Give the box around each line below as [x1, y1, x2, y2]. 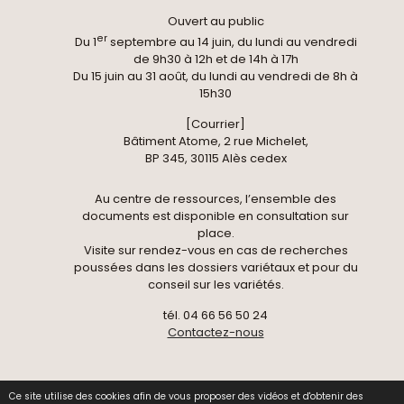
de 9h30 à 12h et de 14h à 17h [133, 50, 298, 68]
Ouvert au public [167, 12, 264, 30]
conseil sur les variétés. [147, 275, 284, 293]
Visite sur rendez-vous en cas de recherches [83, 241, 348, 259]
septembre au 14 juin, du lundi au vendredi [106, 32, 357, 50]
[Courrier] [186, 115, 245, 133]
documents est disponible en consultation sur [82, 207, 349, 225]
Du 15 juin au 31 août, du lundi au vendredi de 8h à [73, 67, 358, 85]
